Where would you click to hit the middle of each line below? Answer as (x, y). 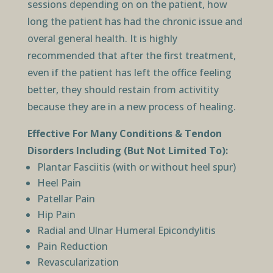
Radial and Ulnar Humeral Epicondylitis (126, 231)
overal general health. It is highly (102, 39)
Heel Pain (59, 183)
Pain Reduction (72, 246)
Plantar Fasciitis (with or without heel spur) (136, 167)
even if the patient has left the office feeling (129, 73)
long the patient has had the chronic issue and (135, 22)
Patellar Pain (66, 199)
